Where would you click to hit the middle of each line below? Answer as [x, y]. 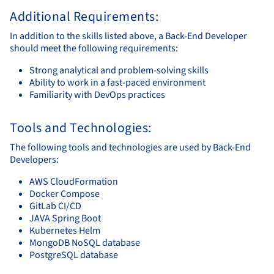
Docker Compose [65, 194]
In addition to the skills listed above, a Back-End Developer [128, 36]
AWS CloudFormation [74, 181]
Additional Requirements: [84, 17]
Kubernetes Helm [65, 230]
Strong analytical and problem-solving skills [119, 70]
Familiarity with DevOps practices [97, 94]
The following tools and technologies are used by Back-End [130, 147]
